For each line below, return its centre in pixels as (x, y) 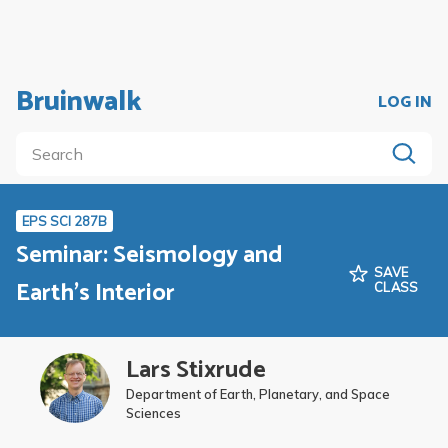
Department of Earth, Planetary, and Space (258, 394)
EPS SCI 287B (64, 221)
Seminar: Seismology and (149, 255)
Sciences (153, 413)
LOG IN (405, 102)
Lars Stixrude (196, 371)
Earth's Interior (95, 293)
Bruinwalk (79, 102)
